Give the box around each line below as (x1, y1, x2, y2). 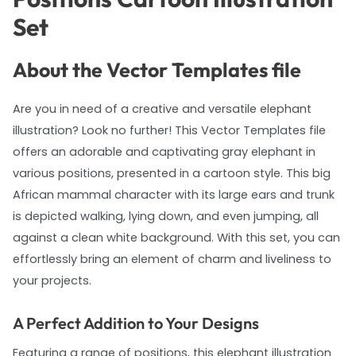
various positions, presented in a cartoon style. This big (12, 164, 331, 181)
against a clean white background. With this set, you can (12, 229, 340, 246)
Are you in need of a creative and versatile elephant (12, 100, 311, 117)
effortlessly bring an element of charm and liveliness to (12, 250, 331, 267)
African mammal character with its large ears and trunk (12, 186, 335, 203)
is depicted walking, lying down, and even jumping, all (12, 207, 319, 224)
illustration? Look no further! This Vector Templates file (12, 122, 326, 138)
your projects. (12, 272, 91, 288)
